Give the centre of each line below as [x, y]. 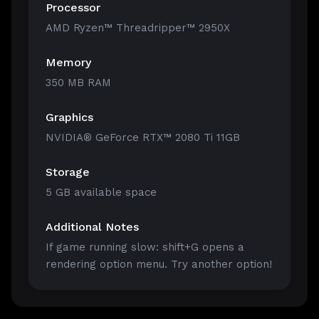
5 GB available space [101, 193]
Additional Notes [92, 227]
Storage [68, 172]
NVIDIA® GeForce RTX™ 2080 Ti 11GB [143, 138]
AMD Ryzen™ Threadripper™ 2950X [138, 28]
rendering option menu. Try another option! [159, 265]
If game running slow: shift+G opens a [145, 247]
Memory [68, 63]
